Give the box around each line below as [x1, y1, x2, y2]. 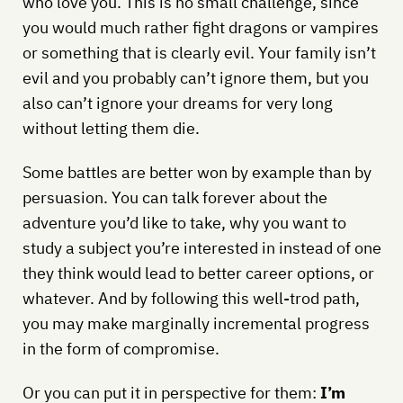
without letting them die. [22, 117, 200, 139]
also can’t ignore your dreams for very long [22, 92, 333, 113]
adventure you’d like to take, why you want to [22, 211, 346, 233]
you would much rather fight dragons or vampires [22, 16, 379, 38]
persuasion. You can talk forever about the [22, 186, 327, 208]
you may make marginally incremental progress [22, 312, 370, 334]
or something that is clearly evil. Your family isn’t [22, 41, 376, 63]
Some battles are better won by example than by [22, 161, 372, 183]
